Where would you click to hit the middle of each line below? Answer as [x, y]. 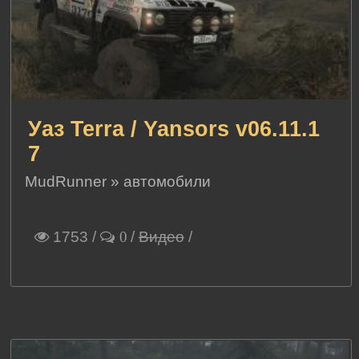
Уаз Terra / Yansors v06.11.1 [174, 129]
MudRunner [66, 181]
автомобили [167, 181]
